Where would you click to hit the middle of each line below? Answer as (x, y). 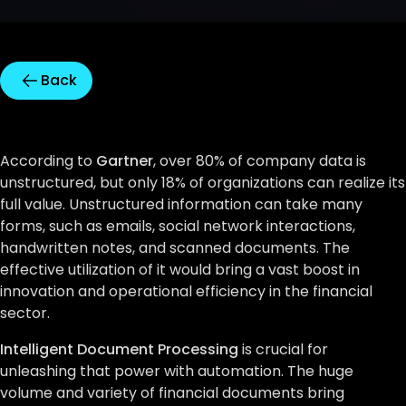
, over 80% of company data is (260, 161)
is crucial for (283, 349)
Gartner (125, 161)
